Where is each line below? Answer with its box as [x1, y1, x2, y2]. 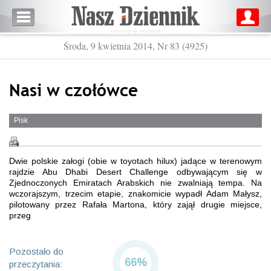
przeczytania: [9, 259, 62, 269]
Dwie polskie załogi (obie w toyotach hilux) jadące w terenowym [9, 156, 262, 166]
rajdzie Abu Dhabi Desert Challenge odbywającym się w [9, 167, 262, 177]
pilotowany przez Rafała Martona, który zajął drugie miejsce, [9, 200, 262, 209]
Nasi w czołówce [9, 79, 138, 100]
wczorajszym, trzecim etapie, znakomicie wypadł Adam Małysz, [9, 189, 262, 198]
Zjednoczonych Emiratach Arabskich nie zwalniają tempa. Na [9, 178, 262, 188]
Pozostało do [9, 246, 64, 256]
